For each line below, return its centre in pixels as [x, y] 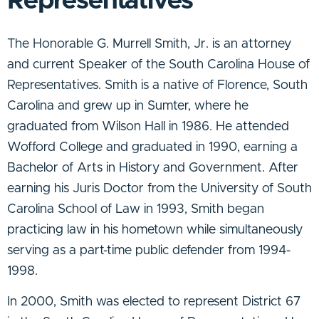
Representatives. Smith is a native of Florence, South [157, 85]
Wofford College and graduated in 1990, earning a [152, 147]
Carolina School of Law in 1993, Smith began [136, 209]
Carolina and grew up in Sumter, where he [128, 106]
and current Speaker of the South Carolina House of [158, 65]
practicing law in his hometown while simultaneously [155, 230]
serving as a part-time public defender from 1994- [149, 251]
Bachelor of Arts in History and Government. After [153, 168]
